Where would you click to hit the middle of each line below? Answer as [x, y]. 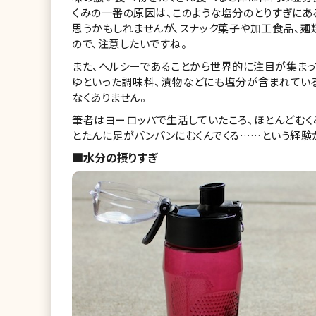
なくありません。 [109, 97]
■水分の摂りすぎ [115, 157]
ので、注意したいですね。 [129, 43]
